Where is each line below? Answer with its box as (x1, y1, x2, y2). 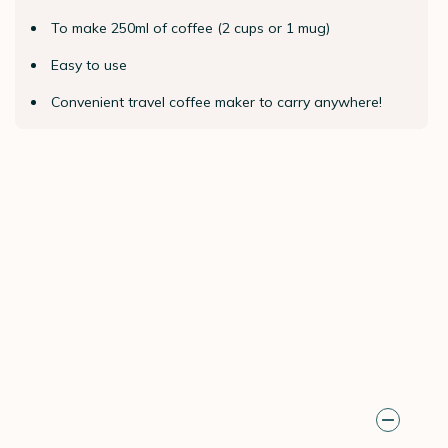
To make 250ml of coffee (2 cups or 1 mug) (50, 19, 330, 37)
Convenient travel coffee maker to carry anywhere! (50, 93, 382, 111)
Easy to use (50, 56, 127, 74)
